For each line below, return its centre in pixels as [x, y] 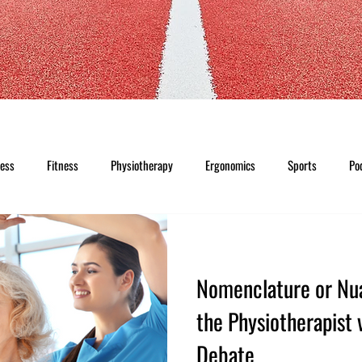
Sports [302, 165]
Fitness [63, 165]
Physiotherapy [142, 165]
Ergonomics [230, 165]
